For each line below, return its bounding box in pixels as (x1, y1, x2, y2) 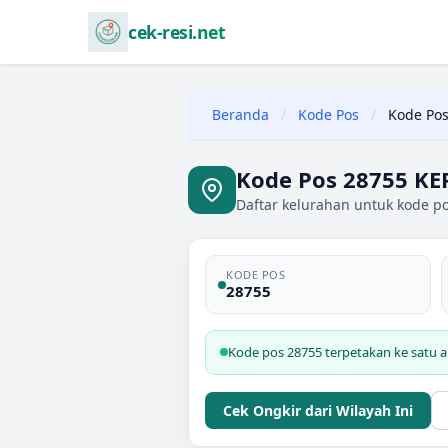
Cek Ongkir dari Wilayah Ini (223, 401, 413, 420)
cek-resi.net (128, 20, 225, 44)
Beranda (212, 105, 269, 124)
